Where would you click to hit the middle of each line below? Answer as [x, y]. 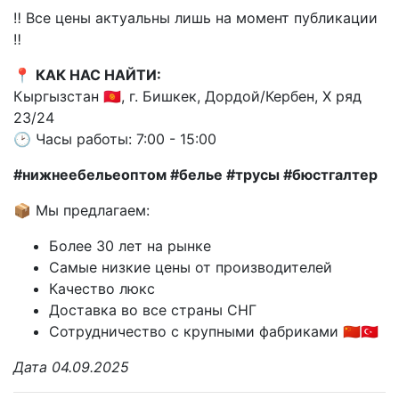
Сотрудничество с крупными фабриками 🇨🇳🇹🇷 [214, 331]
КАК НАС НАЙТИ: [98, 74]
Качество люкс [102, 288]
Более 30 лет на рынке [130, 245]
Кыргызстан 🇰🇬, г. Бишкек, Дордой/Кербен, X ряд [187, 96]
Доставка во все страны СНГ [153, 309]
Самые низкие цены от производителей [191, 267]
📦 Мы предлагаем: [81, 210]
